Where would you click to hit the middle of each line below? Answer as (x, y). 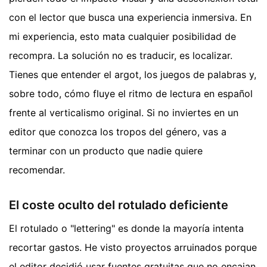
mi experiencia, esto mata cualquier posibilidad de (122, 36)
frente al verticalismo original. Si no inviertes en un (124, 112)
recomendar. (37, 170)
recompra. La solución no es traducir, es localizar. (121, 55)
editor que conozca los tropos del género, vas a (118, 131)
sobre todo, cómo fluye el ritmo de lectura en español (131, 93)
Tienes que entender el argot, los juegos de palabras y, (133, 74)
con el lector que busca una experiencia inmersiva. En (130, 17)
